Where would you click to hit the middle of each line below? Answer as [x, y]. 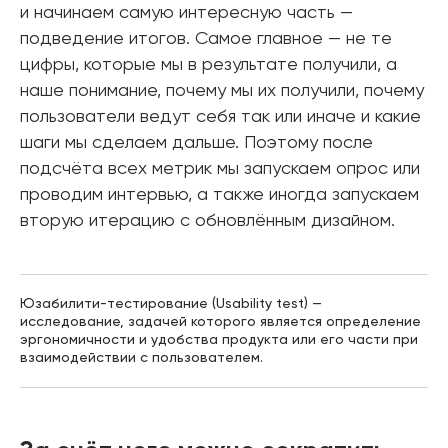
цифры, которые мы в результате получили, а [208, 65]
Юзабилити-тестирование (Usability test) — [171, 304]
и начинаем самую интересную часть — [186, 13]
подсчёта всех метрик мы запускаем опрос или [220, 169]
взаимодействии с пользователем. [141, 358]
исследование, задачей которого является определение [220, 322]
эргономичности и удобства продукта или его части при [219, 340]
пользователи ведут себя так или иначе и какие [220, 117]
